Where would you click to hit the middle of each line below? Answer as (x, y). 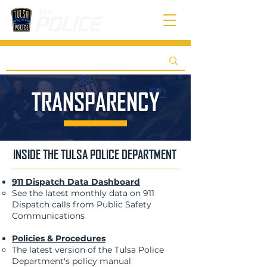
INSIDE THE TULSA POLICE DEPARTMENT (95, 154)
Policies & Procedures (59, 238)
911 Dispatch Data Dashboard (76, 182)
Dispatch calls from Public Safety (82, 204)
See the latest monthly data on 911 (83, 193)
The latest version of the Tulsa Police (88, 250)
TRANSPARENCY (95, 101)
